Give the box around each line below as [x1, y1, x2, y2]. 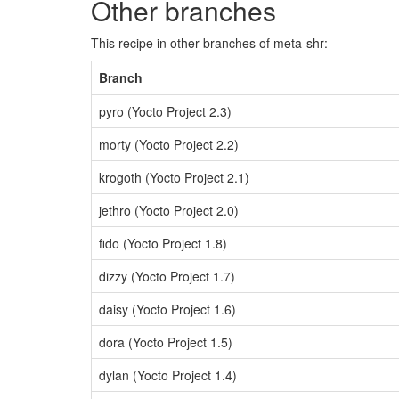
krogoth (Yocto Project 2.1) [99, 168, 249, 186]
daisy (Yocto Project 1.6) [99, 300, 236, 318]
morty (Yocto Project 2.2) [99, 135, 239, 153]
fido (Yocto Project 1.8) [99, 234, 227, 252]
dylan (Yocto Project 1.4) [99, 366, 237, 384]
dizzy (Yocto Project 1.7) [99, 267, 235, 285]
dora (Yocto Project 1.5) [99, 333, 232, 351]
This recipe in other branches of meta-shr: [91, 34, 328, 52]
